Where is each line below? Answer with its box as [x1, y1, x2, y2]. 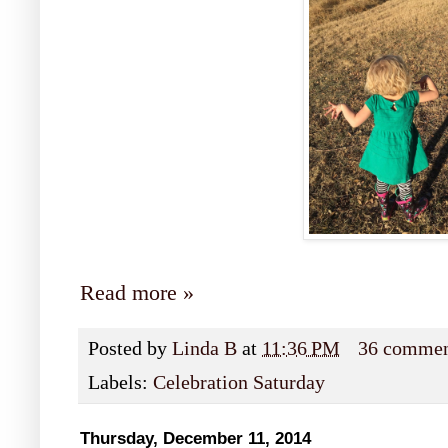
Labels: [88, 372, 153, 394]
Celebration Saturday [153, 372, 325, 394]
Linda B [172, 338, 237, 360]
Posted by [88, 338, 172, 360]
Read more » [80, 281, 194, 306]
